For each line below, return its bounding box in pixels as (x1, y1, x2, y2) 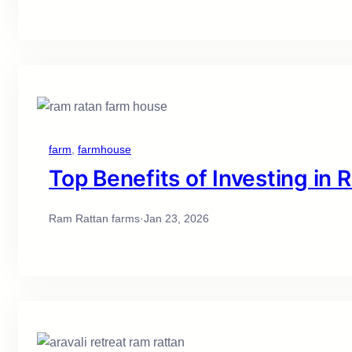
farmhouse (78, 143, 131, 156)
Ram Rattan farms (49, 212, 140, 225)
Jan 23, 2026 (144, 212, 209, 225)
